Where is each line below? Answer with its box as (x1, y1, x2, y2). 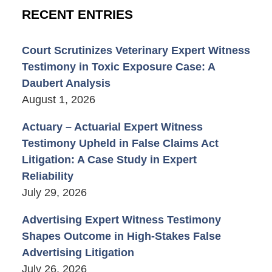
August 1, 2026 (21, 93, 95, 106)
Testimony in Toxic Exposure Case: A (21, 60, 215, 73)
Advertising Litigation (21, 246, 134, 259)
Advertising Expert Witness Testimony (21, 213, 221, 226)
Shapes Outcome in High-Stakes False (21, 229, 221, 242)
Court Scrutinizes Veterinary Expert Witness (21, 44, 250, 56)
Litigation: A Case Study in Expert (21, 153, 197, 166)
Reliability (21, 169, 73, 182)
